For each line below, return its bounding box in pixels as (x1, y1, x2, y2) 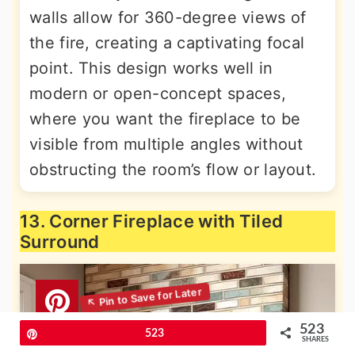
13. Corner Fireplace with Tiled (20, 210, 284, 231)
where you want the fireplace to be (29, 109, 301, 128)
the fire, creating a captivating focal (29, 32, 305, 52)
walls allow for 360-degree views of (29, 7, 307, 27)
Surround (20, 231, 100, 252)
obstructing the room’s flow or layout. (29, 159, 317, 179)
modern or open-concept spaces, (29, 83, 286, 103)
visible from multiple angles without (29, 134, 303, 154)
